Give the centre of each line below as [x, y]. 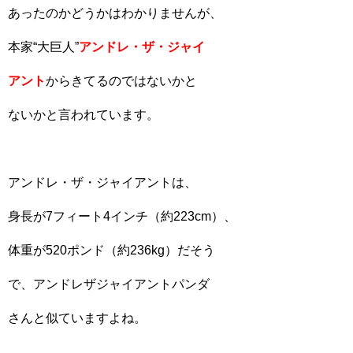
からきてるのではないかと [121, 80]
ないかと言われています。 [84, 114]
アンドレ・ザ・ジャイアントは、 [102, 182]
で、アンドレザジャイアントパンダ [109, 284]
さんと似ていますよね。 [77, 318]
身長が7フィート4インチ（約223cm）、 [122, 216]
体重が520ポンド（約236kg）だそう [111, 250]
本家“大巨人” [43, 46]
